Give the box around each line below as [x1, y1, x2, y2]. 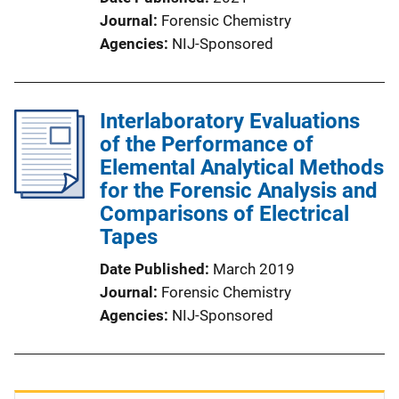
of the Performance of [100, 132, 313, 157]
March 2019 [213, 260, 295, 278]
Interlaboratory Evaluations [100, 109, 360, 134]
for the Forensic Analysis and [100, 178, 378, 203]
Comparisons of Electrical [100, 201, 349, 226]
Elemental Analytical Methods [100, 155, 384, 180]
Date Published [100, 260, 205, 278]
